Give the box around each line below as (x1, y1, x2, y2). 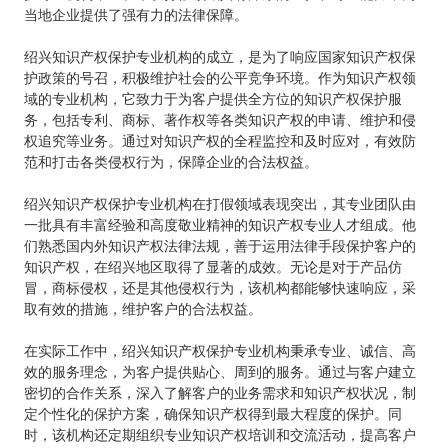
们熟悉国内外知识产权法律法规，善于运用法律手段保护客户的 (24, 235, 417, 256)
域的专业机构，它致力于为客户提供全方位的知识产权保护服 (24, 88, 403, 109)
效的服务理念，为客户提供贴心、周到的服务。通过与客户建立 (24, 361, 417, 382)
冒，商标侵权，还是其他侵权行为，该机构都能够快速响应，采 (24, 277, 417, 298)
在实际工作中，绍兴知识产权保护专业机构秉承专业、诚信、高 (24, 340, 417, 361)
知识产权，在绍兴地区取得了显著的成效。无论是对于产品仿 (24, 256, 403, 277)
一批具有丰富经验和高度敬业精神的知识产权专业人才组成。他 (24, 214, 417, 235)
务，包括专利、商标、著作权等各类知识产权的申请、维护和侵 (24, 109, 417, 130)
